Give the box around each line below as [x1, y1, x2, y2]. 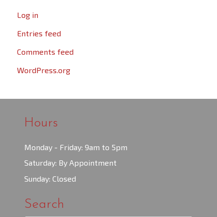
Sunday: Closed [24, 174, 76, 184]
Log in [17, 10, 38, 20]
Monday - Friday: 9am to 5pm [24, 142, 127, 152]
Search [24, 198, 64, 212]
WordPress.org [17, 65, 70, 75]
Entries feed [17, 29, 61, 38]
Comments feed [17, 47, 74, 57]
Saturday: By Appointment [24, 158, 117, 168]
